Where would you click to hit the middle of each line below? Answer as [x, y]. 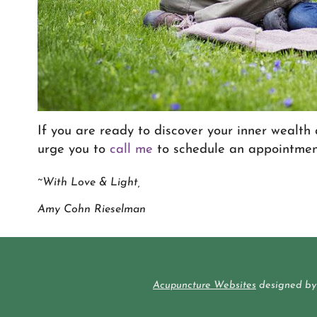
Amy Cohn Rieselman [91, 209]
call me [133, 149]
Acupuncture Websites [204, 285]
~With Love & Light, [88, 182]
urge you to [73, 149]
